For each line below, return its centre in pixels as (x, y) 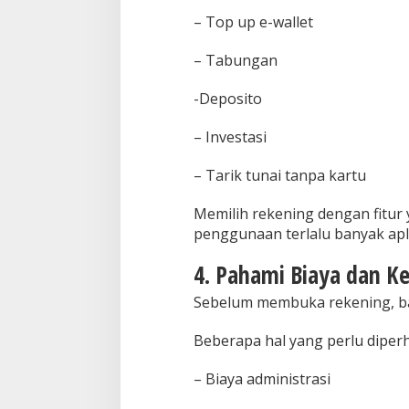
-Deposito (227, 99)
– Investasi (230, 137)
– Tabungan (235, 61)
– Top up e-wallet (253, 22)
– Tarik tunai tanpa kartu (279, 176)
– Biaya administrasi (262, 379)
